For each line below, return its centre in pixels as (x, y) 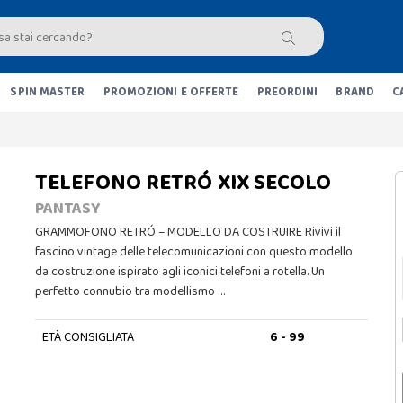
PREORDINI (287, 92)
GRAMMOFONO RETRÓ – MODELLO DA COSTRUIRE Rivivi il (188, 232)
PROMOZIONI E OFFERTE (171, 92)
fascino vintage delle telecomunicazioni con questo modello (194, 252)
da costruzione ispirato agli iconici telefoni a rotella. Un (180, 272)
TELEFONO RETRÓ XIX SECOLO (184, 183)
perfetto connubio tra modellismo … (130, 291)
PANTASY (68, 209)
